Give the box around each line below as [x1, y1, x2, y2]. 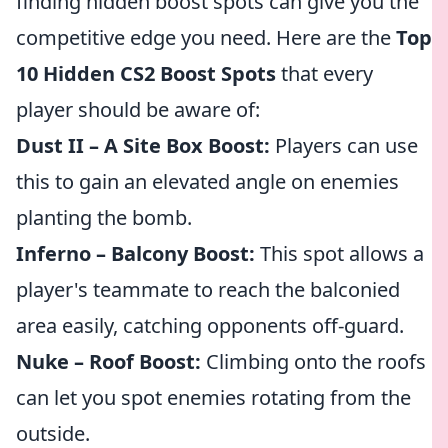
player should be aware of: [16, 96, 260, 123]
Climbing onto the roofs [201, 348, 426, 375]
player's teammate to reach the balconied [16, 276, 400, 303]
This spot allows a [255, 240, 424, 267]
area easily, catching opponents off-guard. [16, 312, 404, 339]
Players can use [270, 132, 418, 159]
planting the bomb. [16, 204, 192, 231]
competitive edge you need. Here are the [16, 24, 396, 51]
